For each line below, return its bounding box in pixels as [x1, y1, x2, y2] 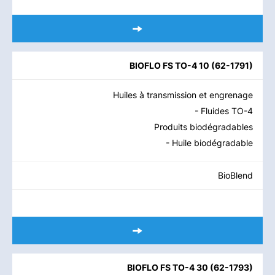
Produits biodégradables [154, 122, 253, 132]
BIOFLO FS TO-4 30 [127, 262, 208, 273]
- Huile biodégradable [166, 137, 253, 148]
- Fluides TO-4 [195, 106, 253, 116]
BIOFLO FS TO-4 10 [130, 60, 209, 71]
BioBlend [218, 170, 253, 180]
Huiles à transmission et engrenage [113, 90, 253, 100]
